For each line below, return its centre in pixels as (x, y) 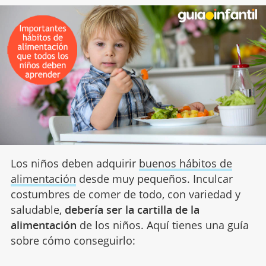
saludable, (37, 210)
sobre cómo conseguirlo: (73, 241)
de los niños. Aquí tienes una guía (162, 225)
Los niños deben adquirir (75, 164)
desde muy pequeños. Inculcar (154, 179)
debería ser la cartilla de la (132, 210)
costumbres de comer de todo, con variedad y (125, 194)
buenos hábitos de (185, 164)
